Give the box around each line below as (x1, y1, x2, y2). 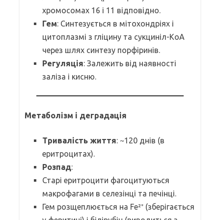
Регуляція (42, 58, 83, 68)
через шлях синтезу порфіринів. (42, 45, 160, 55)
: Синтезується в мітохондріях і (57, 19, 174, 28)
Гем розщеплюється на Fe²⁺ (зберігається (42, 202, 194, 211)
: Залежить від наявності (83, 58, 176, 68)
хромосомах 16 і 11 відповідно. (42, 5, 161, 15)
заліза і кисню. (42, 72, 96, 81)
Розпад (42, 162, 71, 171)
